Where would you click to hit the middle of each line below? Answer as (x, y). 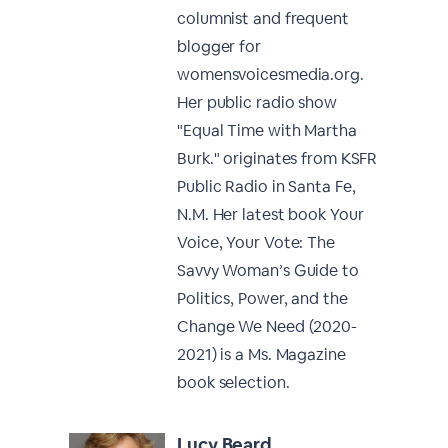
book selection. (233, 382)
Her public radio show (257, 102)
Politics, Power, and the (262, 298)
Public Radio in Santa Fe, (266, 186)
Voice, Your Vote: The (256, 242)
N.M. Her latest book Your (270, 214)
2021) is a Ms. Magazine (261, 354)
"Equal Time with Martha (267, 130)
